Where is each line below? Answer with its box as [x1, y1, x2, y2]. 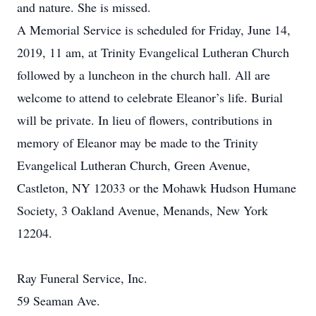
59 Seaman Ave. [17, 292, 100, 309]
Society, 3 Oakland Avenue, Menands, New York [17, 202, 268, 219]
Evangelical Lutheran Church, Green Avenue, [17, 157, 250, 174]
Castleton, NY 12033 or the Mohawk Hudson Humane [17, 179, 296, 196]
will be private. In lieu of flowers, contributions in [17, 111, 272, 128]
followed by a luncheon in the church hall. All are [17, 66, 270, 83]
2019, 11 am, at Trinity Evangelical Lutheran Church [17, 44, 289, 61]
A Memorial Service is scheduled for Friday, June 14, [17, 21, 291, 38]
